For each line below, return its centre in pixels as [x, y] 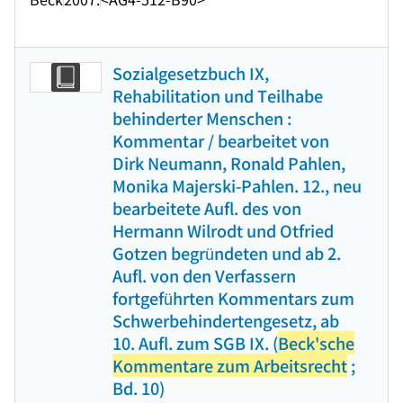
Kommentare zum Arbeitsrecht [230, 365]
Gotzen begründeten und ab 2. [227, 253]
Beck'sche [316, 343]
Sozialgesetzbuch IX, [191, 73]
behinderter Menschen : [202, 118]
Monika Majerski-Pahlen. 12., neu [237, 185]
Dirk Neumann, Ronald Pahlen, [229, 163]
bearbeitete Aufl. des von [207, 208]
